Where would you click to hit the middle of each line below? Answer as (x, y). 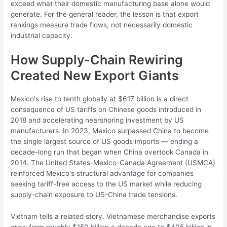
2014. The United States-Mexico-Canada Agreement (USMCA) (113, 163)
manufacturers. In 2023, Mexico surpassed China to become (110, 131)
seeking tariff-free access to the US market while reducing (106, 184)
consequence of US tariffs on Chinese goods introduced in (106, 110)
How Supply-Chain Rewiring (97, 60)
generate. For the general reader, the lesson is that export (105, 14)
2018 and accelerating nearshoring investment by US (98, 120)
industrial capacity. (42, 36)
